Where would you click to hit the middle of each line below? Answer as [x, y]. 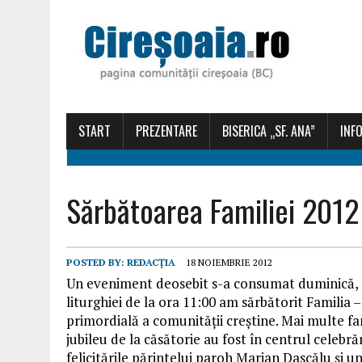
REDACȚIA [151, 262]
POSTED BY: [97, 262]
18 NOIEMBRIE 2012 [229, 262]
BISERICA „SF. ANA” [269, 131]
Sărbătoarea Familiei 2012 [213, 210]
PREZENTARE [166, 131]
